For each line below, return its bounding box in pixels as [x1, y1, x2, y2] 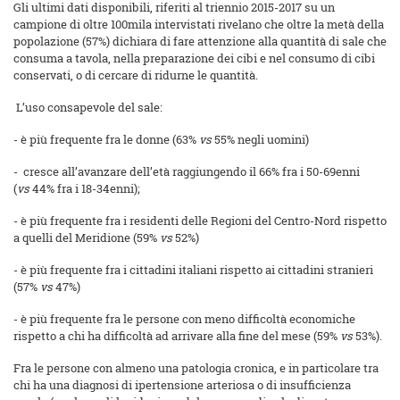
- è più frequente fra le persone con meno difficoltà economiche [13, 311, 355, 328]
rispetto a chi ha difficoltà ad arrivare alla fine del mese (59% [13, 328, 340, 345]
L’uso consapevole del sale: [13, 99, 162, 116]
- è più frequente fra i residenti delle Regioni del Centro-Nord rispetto [13, 212, 387, 229]
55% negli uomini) [212, 131, 309, 148]
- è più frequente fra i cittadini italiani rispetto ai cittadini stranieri [13, 262, 373, 279]
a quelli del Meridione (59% [13, 229, 160, 246]
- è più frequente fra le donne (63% [13, 131, 199, 148]
